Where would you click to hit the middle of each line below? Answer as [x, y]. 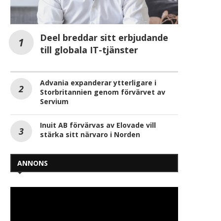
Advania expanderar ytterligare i [98, 82]
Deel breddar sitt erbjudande [104, 37]
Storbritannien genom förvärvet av [103, 92]
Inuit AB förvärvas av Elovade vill [98, 125]
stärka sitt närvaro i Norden [90, 134]
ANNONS [33, 163]
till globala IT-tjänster [89, 50]
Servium [54, 101]
